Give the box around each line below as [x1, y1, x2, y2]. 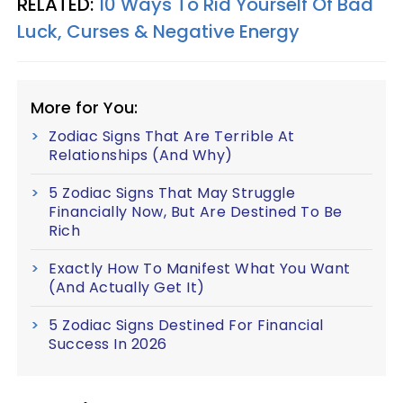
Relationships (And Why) [49, 144, 233, 166]
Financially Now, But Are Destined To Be [49, 201, 343, 222]
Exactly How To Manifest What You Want [49, 257, 351, 279]
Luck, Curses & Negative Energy [17, 18, 300, 44]
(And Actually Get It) [49, 276, 205, 298]
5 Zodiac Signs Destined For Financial [49, 314, 324, 336]
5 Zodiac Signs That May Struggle [49, 182, 295, 203]
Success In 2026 [49, 333, 167, 354]
